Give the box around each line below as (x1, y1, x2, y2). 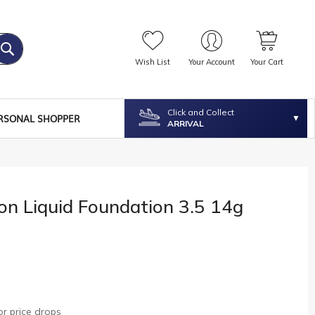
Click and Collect (167, 107, 235, 118)
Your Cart (250, 57, 283, 67)
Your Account (188, 57, 235, 67)
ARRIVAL (167, 118, 205, 129)
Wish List (134, 57, 170, 67)
